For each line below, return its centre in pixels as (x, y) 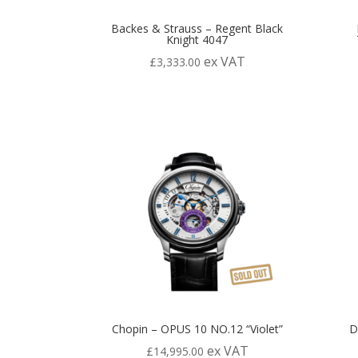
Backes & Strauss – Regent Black (197, 29)
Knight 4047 (197, 40)
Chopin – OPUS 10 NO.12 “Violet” (197, 328)
